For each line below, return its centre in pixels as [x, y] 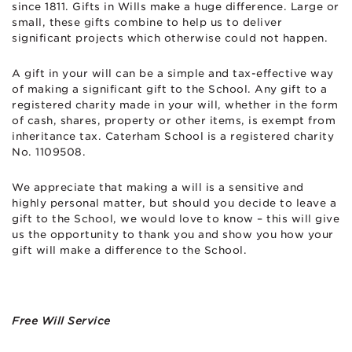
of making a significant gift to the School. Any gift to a [170, 89]
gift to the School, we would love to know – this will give [176, 218]
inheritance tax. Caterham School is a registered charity [173, 136]
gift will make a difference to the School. [129, 250]
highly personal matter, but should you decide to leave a [174, 203]
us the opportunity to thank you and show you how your [173, 234]
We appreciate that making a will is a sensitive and [158, 187]
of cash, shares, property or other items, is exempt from [174, 120]
